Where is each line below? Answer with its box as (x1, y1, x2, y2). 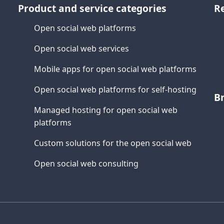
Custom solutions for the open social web (34, 137, 191, 148)
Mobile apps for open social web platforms (34, 63, 196, 74)
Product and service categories (18, 1, 166, 15)
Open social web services (34, 43, 129, 54)
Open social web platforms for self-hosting (34, 84, 196, 95)
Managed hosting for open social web (34, 104, 177, 115)
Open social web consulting (34, 158, 138, 169)
